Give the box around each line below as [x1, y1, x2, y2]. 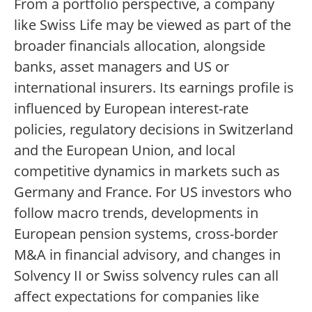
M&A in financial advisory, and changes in [14, 245, 281, 265]
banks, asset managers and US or [14, 57, 229, 77]
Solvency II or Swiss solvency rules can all [14, 266, 279, 286]
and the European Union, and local [14, 141, 235, 160]
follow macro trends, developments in [14, 203, 258, 223]
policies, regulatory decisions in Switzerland [14, 120, 293, 139]
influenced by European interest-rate [14, 99, 249, 118]
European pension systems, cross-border [14, 224, 278, 244]
